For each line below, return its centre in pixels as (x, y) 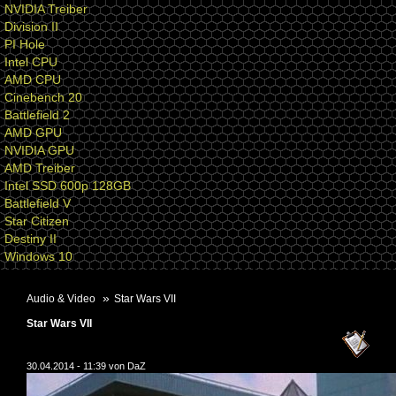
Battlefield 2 (37, 115)
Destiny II (30, 239)
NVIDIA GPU (39, 150)
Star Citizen (37, 221)
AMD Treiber (40, 168)
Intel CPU (31, 62)
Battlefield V (38, 203)
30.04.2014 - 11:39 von (77, 366)
